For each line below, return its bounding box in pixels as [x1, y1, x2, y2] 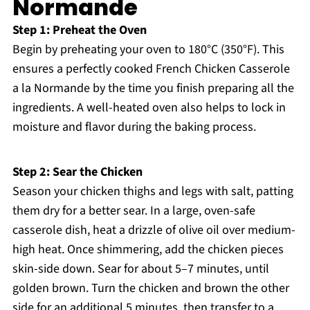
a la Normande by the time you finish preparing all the [12, 80, 294, 98]
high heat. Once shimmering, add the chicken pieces [12, 241, 284, 259]
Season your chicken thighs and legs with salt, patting [12, 183, 293, 201]
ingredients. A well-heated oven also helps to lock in [12, 99, 286, 117]
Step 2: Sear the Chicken [12, 163, 143, 181]
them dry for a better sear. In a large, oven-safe [12, 202, 255, 220]
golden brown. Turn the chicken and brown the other [12, 280, 289, 298]
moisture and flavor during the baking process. [12, 118, 256, 136]
